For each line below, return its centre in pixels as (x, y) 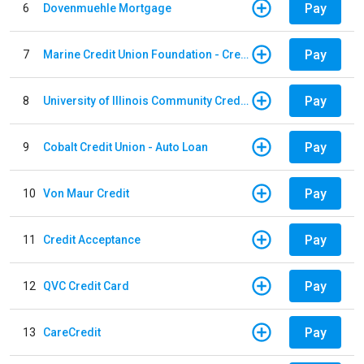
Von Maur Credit (86, 193)
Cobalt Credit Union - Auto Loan (126, 147)
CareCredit (72, 332)
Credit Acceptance (92, 239)
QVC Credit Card (86, 286)
